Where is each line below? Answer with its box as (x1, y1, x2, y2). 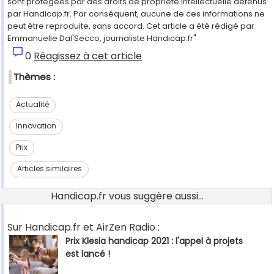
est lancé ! (65, 248, 110, 261)
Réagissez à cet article (34, 49, 142, 64)
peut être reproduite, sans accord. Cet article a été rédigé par (7, 20, 254, 32)
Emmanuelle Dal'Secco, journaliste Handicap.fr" (7, 32, 196, 45)
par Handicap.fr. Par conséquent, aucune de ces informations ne (7, 8, 265, 20)
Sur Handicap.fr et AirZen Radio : (7, 220, 160, 235)
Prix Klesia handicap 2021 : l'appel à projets (65, 235, 243, 248)
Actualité (15, 99, 49, 110)
